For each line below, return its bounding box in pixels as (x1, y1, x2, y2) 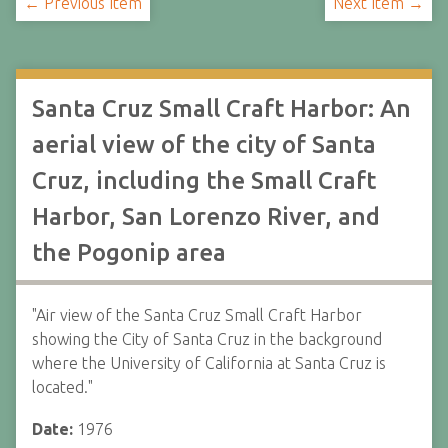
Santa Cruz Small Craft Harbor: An (32, 95, 411, 122)
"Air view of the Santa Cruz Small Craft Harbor (32, 306, 362, 324)
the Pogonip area (32, 239, 226, 266)
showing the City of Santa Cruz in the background (32, 330, 382, 348)
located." (32, 378, 93, 396)
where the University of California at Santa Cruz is (32, 354, 386, 372)
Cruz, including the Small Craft (32, 167, 376, 194)
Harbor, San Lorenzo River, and (32, 203, 380, 230)
